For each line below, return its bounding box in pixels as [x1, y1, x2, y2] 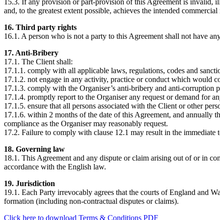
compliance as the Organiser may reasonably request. [4, 119, 168, 128]
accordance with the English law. [4, 163, 106, 171]
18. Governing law [4, 145, 65, 153]
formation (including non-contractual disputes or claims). [4, 197, 179, 205]
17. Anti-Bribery [4, 49, 58, 57]
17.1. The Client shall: [4, 57, 73, 66]
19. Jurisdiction [4, 179, 55, 188]
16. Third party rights [4, 23, 77, 31]
